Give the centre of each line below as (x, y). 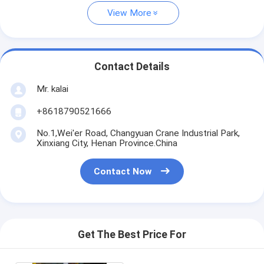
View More (129, 13)
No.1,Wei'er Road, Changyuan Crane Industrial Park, (138, 133)
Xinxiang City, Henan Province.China (107, 143)
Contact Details (132, 67)
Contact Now (123, 172)
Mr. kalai (52, 89)
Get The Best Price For (132, 235)
